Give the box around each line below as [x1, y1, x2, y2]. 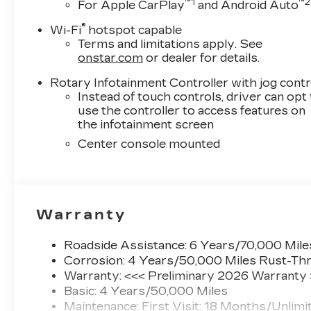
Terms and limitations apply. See [78, 37, 263, 51]
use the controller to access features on [78, 103, 306, 117]
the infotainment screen [78, 117, 215, 131]
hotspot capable [85, 23, 183, 37]
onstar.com [78, 51, 144, 65]
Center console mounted [78, 137, 221, 151]
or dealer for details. [143, 51, 260, 65]
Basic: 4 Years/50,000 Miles [64, 284, 228, 298]
